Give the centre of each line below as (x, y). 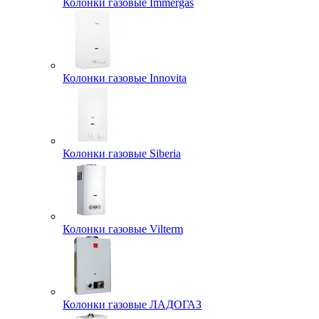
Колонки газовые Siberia (122, 154)
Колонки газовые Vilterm (123, 229)
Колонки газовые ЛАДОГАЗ (132, 305)
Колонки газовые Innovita (125, 78)
